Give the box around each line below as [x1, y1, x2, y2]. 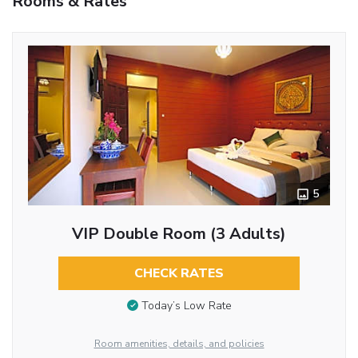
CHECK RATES [134, 264, 224, 282]
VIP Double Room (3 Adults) [72, 222, 286, 245]
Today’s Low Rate [141, 298, 232, 314]
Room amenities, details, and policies [93, 336, 265, 350]
